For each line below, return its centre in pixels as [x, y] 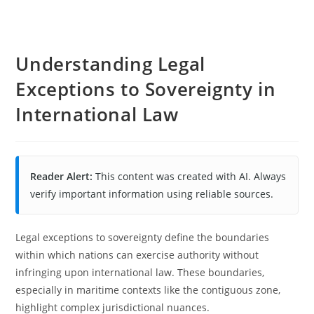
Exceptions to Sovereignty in [146, 89]
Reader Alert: [62, 176]
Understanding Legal [110, 64]
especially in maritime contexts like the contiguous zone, [148, 290]
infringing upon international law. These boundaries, [140, 272]
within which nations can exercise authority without [137, 255]
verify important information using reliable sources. [152, 194]
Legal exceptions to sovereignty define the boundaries [143, 237]
